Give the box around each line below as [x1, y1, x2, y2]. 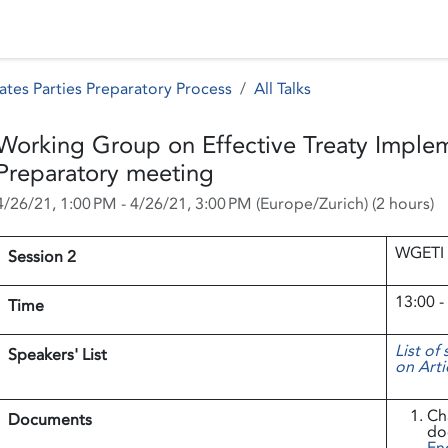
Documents [7, 409, 92, 431]
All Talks [254, 78, 311, 100]
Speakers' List [7, 344, 107, 366]
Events [70, 19, 122, 39]
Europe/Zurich [259, 193, 364, 215]
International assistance [227, 19, 407, 39]
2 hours [375, 193, 430, 215]
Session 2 [7, 246, 76, 268]
